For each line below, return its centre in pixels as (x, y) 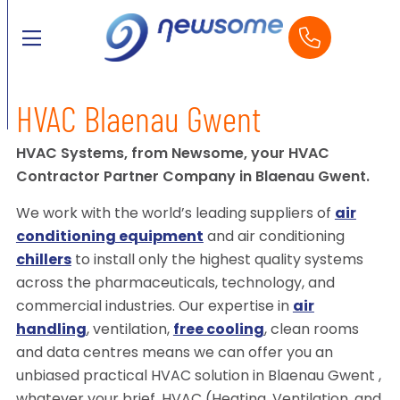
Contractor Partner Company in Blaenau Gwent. (192, 178)
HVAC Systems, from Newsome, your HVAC (172, 155)
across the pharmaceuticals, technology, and (175, 284)
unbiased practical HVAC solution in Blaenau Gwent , (198, 377)
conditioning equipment (109, 238)
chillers (43, 261)
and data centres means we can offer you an (174, 354)
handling (51, 331)
